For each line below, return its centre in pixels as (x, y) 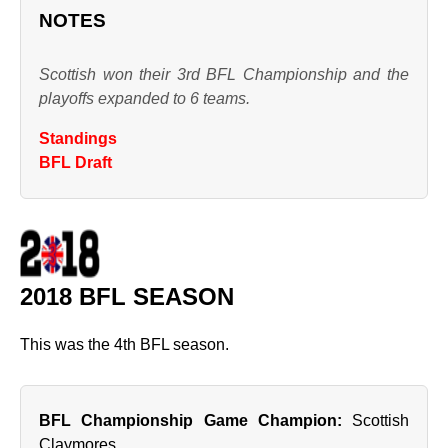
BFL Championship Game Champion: (190, 420)
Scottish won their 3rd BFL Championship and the (224, 74)
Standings (78, 138)
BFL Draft (75, 162)
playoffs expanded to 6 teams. (144, 98)
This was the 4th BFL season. (124, 344)
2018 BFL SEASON (127, 296)
